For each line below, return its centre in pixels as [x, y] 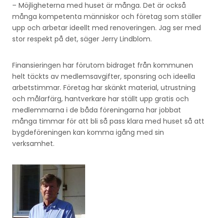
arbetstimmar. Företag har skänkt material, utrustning [104, 87]
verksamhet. [33, 143]
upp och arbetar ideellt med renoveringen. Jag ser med [107, 27]
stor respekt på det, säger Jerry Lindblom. [82, 39]
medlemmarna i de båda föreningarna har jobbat [97, 110]
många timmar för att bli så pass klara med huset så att [108, 121]
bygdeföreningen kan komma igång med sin [88, 132]
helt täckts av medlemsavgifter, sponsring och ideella [104, 76]
